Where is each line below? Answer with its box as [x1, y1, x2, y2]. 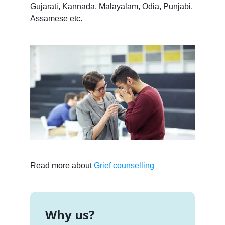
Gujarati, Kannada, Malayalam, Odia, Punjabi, [30, 2, 193, 11]
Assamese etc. [30, 14, 82, 23]
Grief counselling [93, 161, 154, 170]
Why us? [45, 206, 95, 223]
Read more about [30, 161, 94, 170]
